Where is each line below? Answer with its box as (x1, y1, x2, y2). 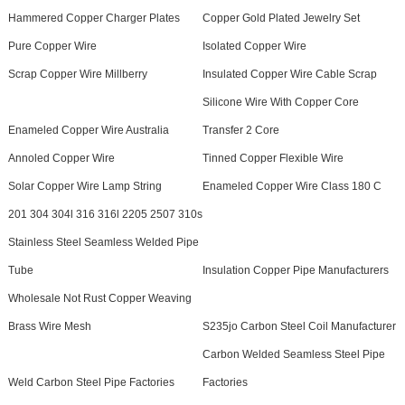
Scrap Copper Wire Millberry (7, 67, 147, 80)
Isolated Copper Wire (202, 39, 306, 52)
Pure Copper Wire (7, 39, 97, 52)
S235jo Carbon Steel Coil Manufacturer (202, 319, 396, 333)
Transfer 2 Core (202, 123, 279, 137)
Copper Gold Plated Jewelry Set (202, 11, 360, 24)
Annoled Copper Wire (7, 151, 115, 165)
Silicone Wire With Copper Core (202, 95, 359, 108)
